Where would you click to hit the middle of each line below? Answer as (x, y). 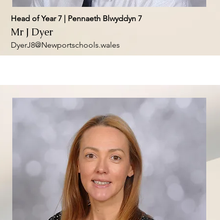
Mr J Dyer (32, 32)
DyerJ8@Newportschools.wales (65, 45)
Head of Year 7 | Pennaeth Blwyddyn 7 (76, 18)
